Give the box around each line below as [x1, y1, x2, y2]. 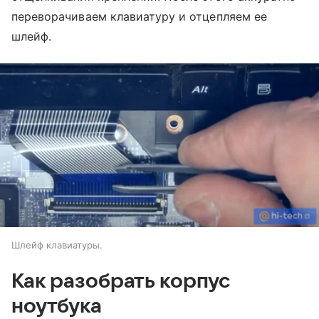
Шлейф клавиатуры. [11, 239, 103, 251]
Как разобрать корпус [11, 271, 230, 293]
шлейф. [11, 28, 52, 43]
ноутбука [11, 296, 102, 318]
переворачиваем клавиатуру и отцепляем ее [11, 9, 267, 23]
